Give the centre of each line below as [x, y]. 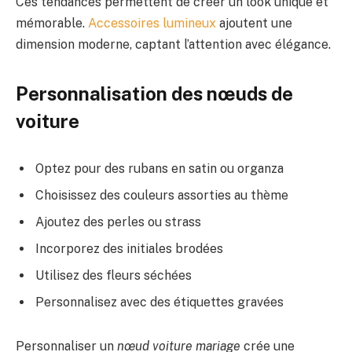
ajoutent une [254, 23]
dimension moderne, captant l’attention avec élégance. [173, 44]
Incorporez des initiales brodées [129, 248]
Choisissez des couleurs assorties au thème [162, 195]
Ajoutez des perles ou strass [118, 222]
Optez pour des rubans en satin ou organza [159, 168]
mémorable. [52, 23]
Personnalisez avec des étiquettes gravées [159, 302]
